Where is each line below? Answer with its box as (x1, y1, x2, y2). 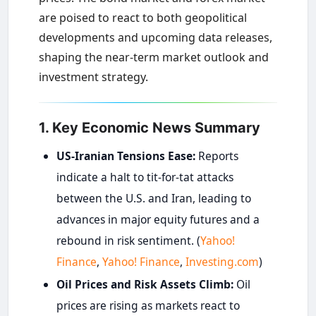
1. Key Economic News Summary (38, 119, 260, 136)
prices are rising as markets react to (56, 297, 240, 313)
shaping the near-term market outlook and (38, 49, 269, 65)
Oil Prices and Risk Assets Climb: (56, 276, 233, 292)
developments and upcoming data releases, (38, 29, 272, 45)
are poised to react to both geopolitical (38, 9, 247, 25)
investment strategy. (38, 68, 148, 85)
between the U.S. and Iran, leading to (56, 190, 251, 206)
